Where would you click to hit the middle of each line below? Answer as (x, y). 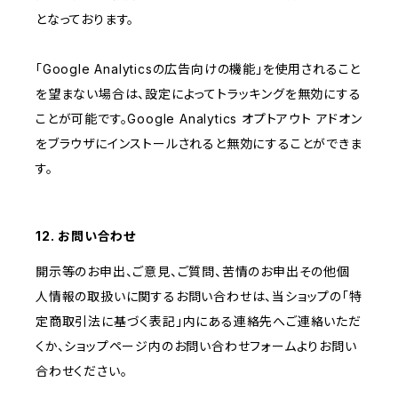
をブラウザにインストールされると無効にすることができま (199, 144)
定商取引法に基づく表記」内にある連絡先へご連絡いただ (199, 322)
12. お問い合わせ (86, 236)
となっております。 (85, 20)
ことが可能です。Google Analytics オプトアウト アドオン (199, 119)
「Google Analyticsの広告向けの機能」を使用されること (199, 69)
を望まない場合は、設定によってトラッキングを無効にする (199, 94)
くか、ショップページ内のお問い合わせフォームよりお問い (196, 346)
